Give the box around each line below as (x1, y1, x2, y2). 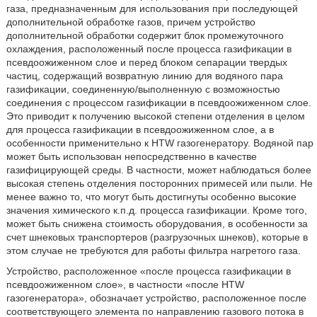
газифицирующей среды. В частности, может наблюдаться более (6, 164, 311, 175)
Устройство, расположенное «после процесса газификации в (6, 265, 291, 277)
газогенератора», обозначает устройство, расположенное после (6, 292, 306, 304)
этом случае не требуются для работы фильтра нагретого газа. (6, 245, 301, 256)
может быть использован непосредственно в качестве (6, 151, 257, 162)
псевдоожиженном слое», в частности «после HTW (6, 279, 244, 290)
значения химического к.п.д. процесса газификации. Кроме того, (6, 204, 307, 216)
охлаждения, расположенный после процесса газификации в (6, 43, 292, 54)
